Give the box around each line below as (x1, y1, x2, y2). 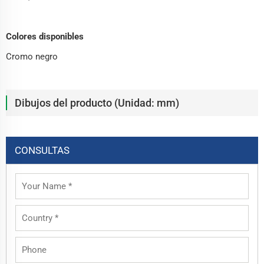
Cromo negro (6, 51, 58, 62)
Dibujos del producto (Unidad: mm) (15, 97, 179, 110)
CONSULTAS (15, 144, 70, 157)
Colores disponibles (6, 31, 84, 42)
